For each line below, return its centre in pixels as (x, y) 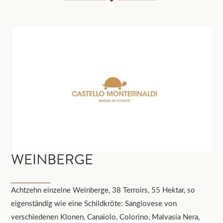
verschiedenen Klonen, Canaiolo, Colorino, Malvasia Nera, (106, 216)
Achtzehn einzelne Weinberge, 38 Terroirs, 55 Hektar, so (103, 189)
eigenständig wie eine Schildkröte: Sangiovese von (94, 203)
